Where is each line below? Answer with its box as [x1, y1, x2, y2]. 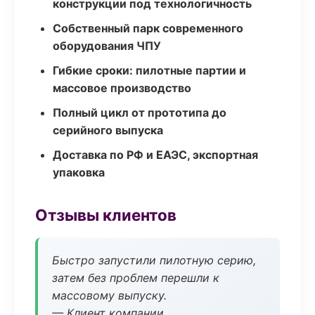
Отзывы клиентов [35, 205, 176, 224]
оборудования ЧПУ [53, 39, 161, 53]
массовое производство [53, 81, 191, 95]
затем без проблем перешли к [52, 271, 219, 285]
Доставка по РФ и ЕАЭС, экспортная [53, 148, 258, 162]
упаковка [53, 165, 105, 179]
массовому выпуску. [52, 288, 167, 302]
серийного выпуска [53, 123, 163, 137]
